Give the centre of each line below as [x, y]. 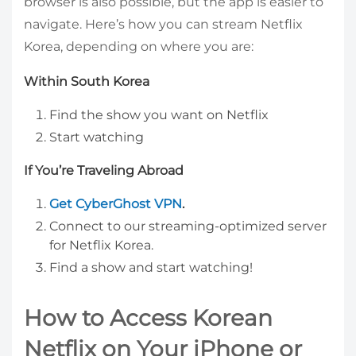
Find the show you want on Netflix [159, 114]
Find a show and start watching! [151, 267]
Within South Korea [87, 81]
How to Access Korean [148, 317]
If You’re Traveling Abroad [104, 170]
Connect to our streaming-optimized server [188, 226]
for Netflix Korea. [101, 245]
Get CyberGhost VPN [116, 203]
